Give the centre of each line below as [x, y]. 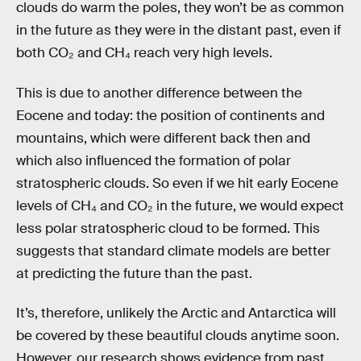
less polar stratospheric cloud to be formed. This [168, 228]
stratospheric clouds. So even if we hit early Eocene [177, 183]
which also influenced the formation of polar [154, 160]
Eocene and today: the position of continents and [170, 115]
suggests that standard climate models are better [173, 251]
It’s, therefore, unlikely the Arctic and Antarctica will [176, 313]
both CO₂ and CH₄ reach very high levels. [144, 53]
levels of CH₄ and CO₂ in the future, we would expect [180, 205]
